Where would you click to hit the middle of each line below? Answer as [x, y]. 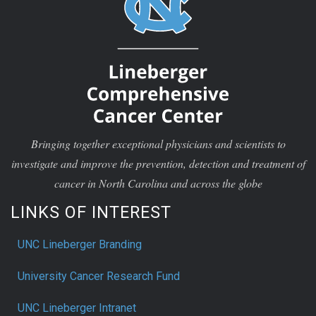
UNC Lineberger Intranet [77, 308]
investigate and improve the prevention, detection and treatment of [158, 163]
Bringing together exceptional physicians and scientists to [158, 143]
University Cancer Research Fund [99, 276]
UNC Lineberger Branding [80, 244]
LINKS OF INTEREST [91, 212]
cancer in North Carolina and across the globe [158, 183]
